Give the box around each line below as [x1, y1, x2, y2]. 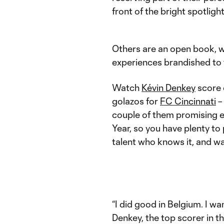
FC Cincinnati [160, 95, 216, 106]
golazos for [112, 95, 160, 106]
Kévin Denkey [141, 82, 195, 93]
